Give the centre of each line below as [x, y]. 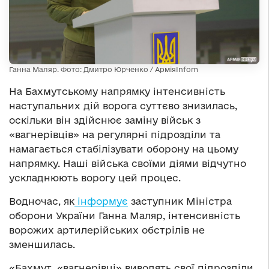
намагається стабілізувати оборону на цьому [124, 149]
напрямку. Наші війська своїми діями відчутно [128, 164]
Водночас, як [42, 201]
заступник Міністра [180, 201]
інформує [101, 201]
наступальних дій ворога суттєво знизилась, [123, 106]
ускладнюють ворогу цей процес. [95, 178]
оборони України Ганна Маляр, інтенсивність [125, 216]
